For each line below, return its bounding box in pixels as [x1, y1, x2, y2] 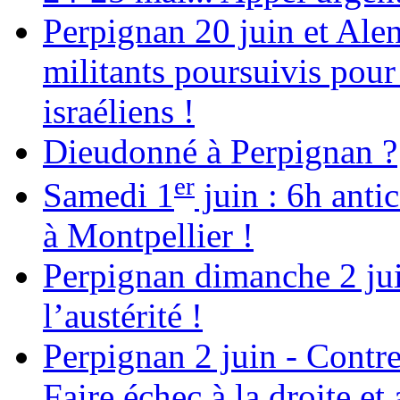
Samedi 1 [43, 176, 174, 215]
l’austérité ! [43, 296, 203, 336]
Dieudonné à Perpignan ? [43, 132, 397, 171]
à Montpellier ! [43, 216, 254, 255]
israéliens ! [43, 92, 195, 131]
